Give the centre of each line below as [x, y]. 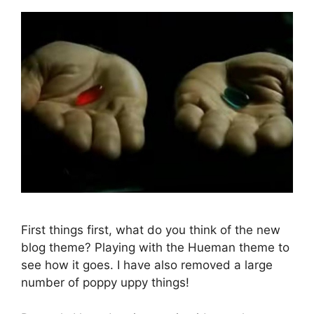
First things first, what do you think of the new [151, 230]
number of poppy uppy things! [105, 283]
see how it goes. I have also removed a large [147, 265]
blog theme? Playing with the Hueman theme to [155, 248]
